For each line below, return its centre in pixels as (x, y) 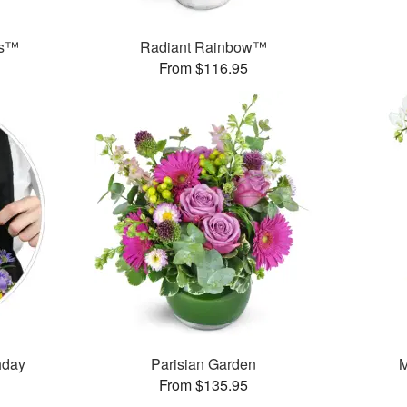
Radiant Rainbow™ (203, 47)
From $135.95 (203, 385)
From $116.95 (203, 68)
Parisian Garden (203, 364)
